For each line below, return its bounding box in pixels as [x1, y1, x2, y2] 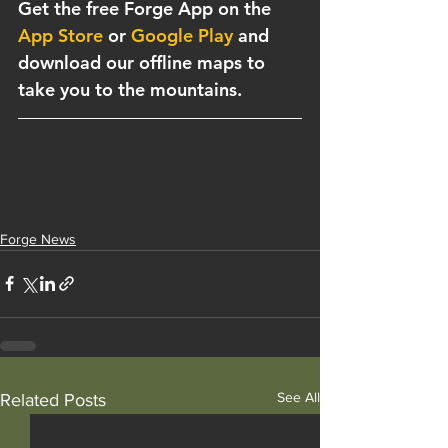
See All [277, 388, 320, 405]
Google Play [131, 23, 233, 47]
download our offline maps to [18, 50, 270, 74]
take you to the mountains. [18, 77, 247, 101]
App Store [18, 23, 103, 47]
